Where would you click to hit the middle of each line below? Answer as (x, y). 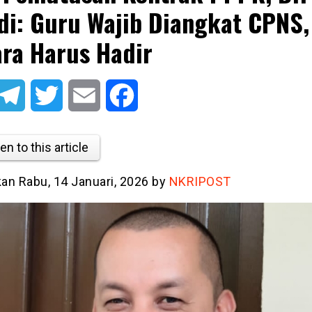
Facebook (162, 95)
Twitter (79, 95)
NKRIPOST (200, 181)
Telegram (47, 95)
